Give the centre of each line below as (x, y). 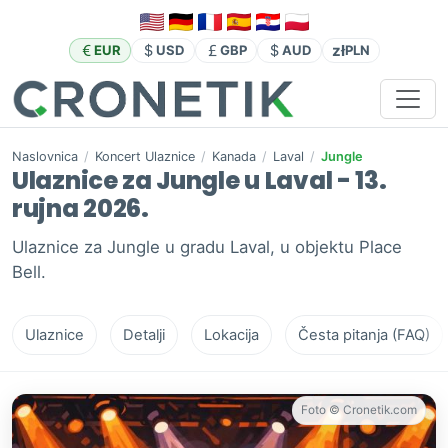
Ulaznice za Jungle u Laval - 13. (199, 181)
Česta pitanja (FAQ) (364, 335)
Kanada (234, 157)
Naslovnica (45, 157)
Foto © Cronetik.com (359, 410)
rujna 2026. (80, 209)
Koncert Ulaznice (145, 157)
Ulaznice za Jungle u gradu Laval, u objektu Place (207, 247)
